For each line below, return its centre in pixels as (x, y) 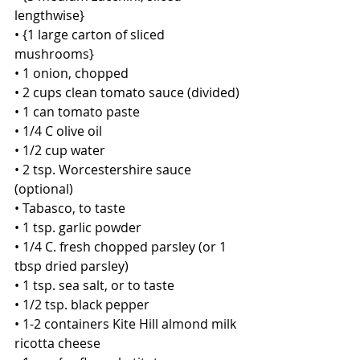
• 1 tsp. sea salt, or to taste (96, 285)
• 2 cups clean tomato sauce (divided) (127, 92)
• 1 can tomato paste (77, 112)
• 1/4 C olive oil (58, 131)
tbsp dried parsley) (72, 266)
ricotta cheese (59, 343)
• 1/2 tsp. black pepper (82, 305)
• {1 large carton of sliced (91, 35)
